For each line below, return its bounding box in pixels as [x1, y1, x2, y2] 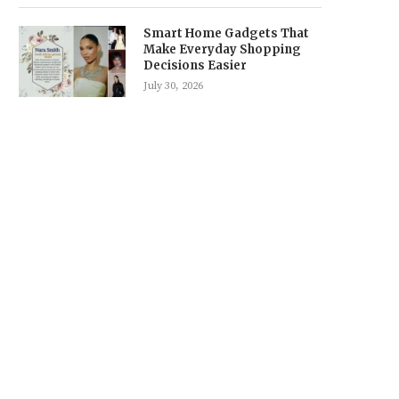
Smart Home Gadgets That [143, 26, 309, 41]
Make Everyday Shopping [143, 42, 301, 57]
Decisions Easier [143, 58, 247, 73]
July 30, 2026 [143, 79, 203, 93]
